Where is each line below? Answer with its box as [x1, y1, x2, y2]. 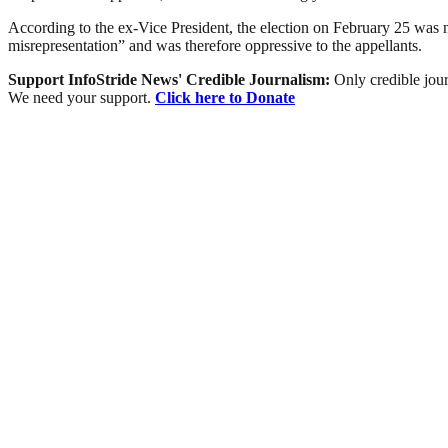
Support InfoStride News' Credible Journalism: [8, 71, 334, 89]
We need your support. [8, 89, 155, 107]
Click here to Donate [155, 89, 295, 107]
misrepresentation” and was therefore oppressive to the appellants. [8, 37, 422, 55]
